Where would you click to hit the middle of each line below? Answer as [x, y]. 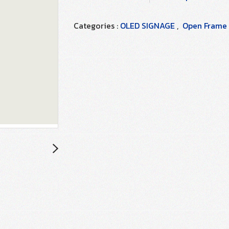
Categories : [97, 25]
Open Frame [205, 25]
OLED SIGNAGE [148, 25]
